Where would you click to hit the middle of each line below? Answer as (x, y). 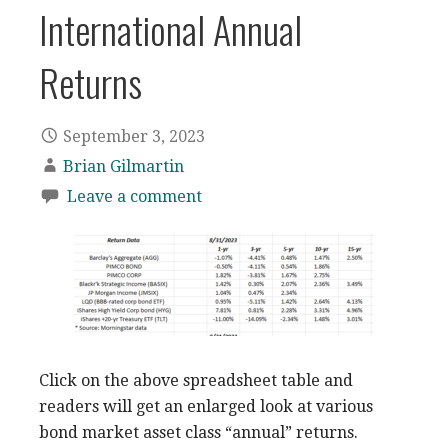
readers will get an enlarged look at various (206, 406)
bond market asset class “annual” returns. (198, 432)
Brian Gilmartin (123, 166)
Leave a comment (134, 196)
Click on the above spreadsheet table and (196, 380)
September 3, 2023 (134, 136)
